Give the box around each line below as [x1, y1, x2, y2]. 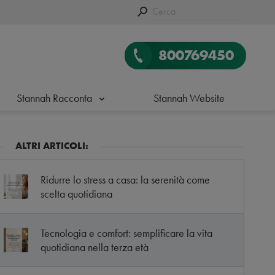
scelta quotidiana [40, 187, 112, 201]
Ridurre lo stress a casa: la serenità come [40, 172, 210, 187]
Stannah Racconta [17, 91, 93, 105]
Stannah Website [153, 91, 225, 105]
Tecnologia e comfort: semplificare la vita [40, 226, 212, 240]
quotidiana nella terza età [40, 240, 149, 254]
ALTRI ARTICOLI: [15, 140, 88, 152]
